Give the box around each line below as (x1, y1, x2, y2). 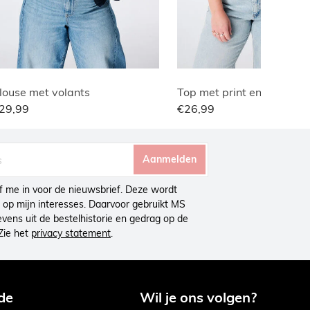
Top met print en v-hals (176, 84, 297, 99)
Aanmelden (143, 153, 197, 166)
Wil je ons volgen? (140, 288, 257, 306)
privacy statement (31, 226, 111, 239)
